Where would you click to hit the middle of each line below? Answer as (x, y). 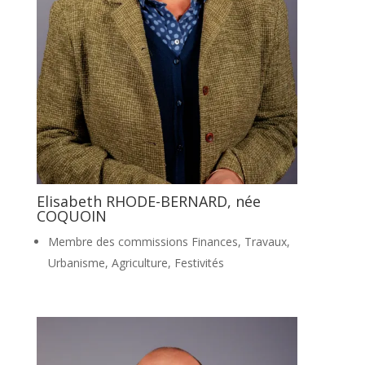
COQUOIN (71, 215)
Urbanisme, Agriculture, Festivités (136, 262)
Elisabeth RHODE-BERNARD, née (148, 201)
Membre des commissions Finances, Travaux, (169, 241)
